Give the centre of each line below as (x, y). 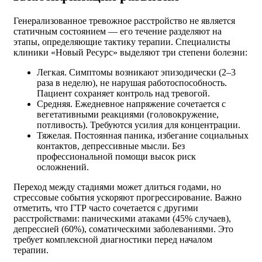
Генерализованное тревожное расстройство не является (124, 20)
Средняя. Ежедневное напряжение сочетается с (131, 104)
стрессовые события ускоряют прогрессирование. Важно (127, 197)
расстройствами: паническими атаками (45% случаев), (122, 218)
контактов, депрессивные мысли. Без (111, 146)
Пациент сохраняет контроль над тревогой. (123, 93)
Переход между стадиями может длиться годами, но (117, 187)
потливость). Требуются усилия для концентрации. (139, 125)
